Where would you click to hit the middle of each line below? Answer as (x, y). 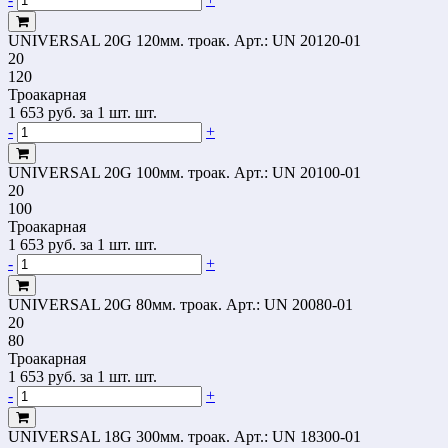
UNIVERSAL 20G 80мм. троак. (115, 304)
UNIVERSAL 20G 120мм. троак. (119, 40)
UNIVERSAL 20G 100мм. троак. (119, 172)
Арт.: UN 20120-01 (297, 40)
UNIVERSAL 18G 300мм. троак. (119, 436)
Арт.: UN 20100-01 (297, 172)
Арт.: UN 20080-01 (289, 304)
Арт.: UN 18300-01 (297, 436)
